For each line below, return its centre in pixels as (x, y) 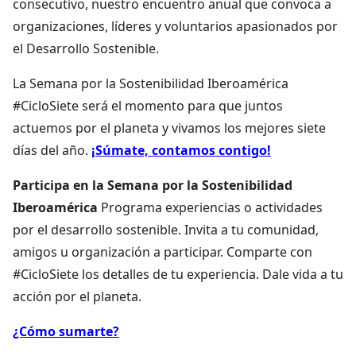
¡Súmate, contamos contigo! (181, 150)
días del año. (52, 150)
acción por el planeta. (77, 296)
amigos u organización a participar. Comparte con (163, 252)
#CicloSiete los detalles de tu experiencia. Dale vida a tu (178, 274)
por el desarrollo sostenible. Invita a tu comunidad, (166, 229)
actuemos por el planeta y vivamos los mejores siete (169, 128)
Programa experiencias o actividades (210, 207)
